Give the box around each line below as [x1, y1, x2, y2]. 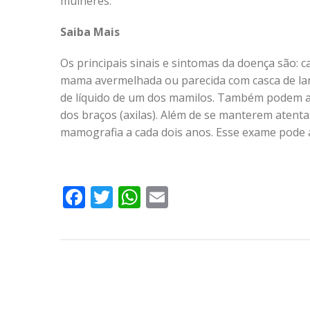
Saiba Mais [60, 24, 120, 39]
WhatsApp [140, 182, 247, 212]
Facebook [85, 182, 183, 212]
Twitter [113, 182, 187, 212]
